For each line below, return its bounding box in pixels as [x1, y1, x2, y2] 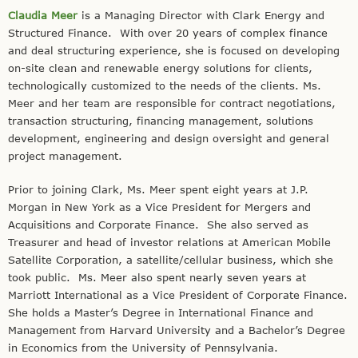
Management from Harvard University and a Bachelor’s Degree [8, 323, 345, 336]
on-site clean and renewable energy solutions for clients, [8, 62, 312, 75]
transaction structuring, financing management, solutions [8, 114, 313, 128]
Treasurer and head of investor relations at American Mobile [8, 235, 331, 249]
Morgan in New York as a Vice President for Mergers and [8, 200, 311, 213]
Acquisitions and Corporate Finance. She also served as [8, 217, 308, 231]
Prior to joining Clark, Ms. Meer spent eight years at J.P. [8, 182, 308, 196]
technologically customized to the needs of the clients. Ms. [8, 79, 321, 93]
